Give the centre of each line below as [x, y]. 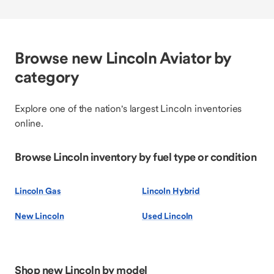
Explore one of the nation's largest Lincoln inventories [128, 108]
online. [29, 123]
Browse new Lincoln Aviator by [123, 58]
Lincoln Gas [38, 191]
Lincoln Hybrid [171, 191]
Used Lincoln [168, 216]
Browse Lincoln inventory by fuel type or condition [135, 157]
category [47, 77]
